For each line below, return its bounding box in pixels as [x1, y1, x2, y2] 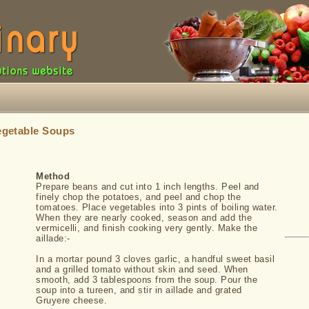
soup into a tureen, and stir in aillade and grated [36, 285, 242, 295]
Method [36, 171, 70, 181]
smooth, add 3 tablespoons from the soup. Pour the [36, 275, 258, 285]
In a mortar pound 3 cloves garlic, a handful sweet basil [36, 254, 275, 264]
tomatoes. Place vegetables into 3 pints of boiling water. [36, 202, 278, 212]
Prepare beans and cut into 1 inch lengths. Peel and [36, 181, 259, 192]
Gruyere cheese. [36, 295, 108, 306]
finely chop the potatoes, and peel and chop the [36, 192, 241, 202]
